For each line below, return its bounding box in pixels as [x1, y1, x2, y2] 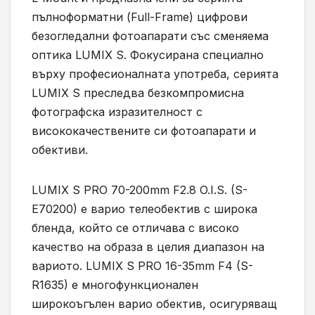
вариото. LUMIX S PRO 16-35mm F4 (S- [32, 259, 253, 274]
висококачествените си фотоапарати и [32, 124, 256, 139]
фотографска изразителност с [32, 105, 202, 120]
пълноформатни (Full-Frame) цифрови [32, 10, 247, 25]
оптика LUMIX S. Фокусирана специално [32, 48, 264, 63]
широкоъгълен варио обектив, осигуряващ [32, 297, 277, 311]
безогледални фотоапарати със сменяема [32, 29, 269, 44]
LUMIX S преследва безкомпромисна [32, 86, 244, 101]
